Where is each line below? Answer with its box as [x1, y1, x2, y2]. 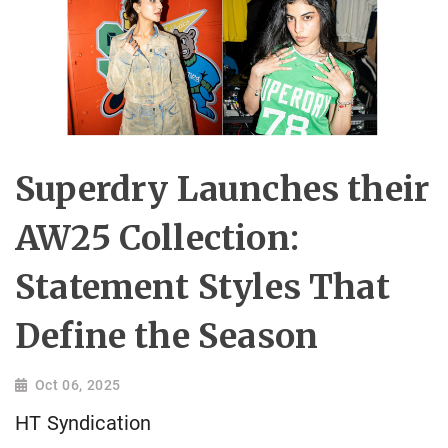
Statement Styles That [15, 266, 390, 309]
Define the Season [15, 315, 319, 358]
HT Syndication [15, 412, 152, 436]
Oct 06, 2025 [34, 377, 121, 394]
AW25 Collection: [15, 217, 299, 260]
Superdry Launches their [15, 168, 430, 211]
